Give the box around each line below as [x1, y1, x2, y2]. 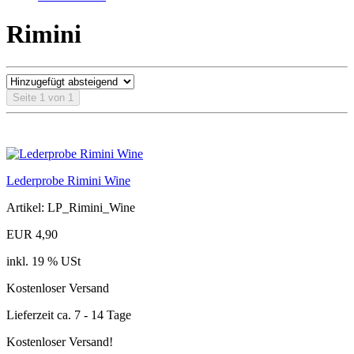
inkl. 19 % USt [6, 254, 81, 268]
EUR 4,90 [6, 227, 58, 241]
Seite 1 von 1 [13, 91, 73, 104]
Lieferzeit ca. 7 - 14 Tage [6, 307, 131, 322]
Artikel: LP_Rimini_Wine [6, 200, 135, 214]
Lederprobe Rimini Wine [6, 173, 130, 187]
